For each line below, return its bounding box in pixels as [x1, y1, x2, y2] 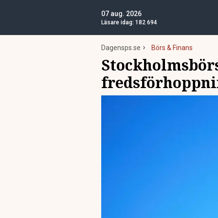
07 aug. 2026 [101, 10, 142, 18]
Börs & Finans [151, 44, 193, 52]
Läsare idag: [101, 19, 135, 26]
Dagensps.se [101, 44, 141, 52]
